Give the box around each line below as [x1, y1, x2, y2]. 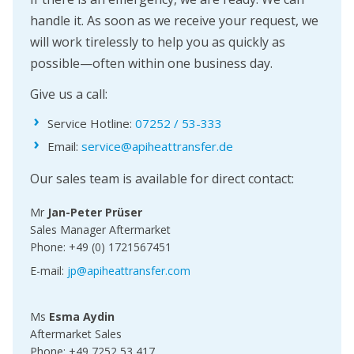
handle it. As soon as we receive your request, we [30, 12, 318, 30]
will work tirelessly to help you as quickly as [30, 33, 285, 51]
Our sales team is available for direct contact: [30, 170, 294, 188]
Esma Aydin [49, 309, 115, 325]
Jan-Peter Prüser [47, 205, 142, 220]
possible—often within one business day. [30, 55, 273, 73]
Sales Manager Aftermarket [30, 222, 171, 238]
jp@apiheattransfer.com [67, 263, 190, 279]
